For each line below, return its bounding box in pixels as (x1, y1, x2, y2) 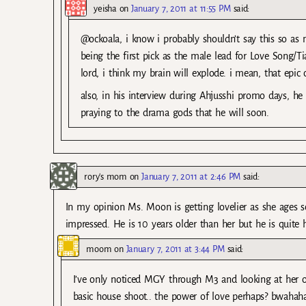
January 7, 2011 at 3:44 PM (126, 243, 225, 254)
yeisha (94, 3, 117, 14)
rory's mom (84, 171, 127, 182)
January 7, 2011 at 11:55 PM (131, 3, 231, 14)
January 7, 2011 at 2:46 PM (141, 171, 240, 182)
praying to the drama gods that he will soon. (80, 107, 269, 118)
